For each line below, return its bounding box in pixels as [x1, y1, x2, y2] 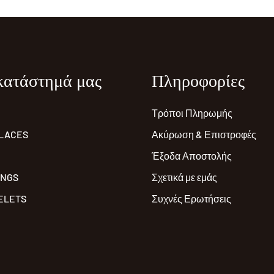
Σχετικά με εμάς [152, 171, 217, 183]
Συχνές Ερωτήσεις [152, 193, 231, 205]
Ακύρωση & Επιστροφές [152, 128, 256, 141]
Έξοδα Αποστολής [152, 150, 232, 162]
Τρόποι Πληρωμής [152, 107, 232, 119]
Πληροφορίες [152, 66, 245, 97]
